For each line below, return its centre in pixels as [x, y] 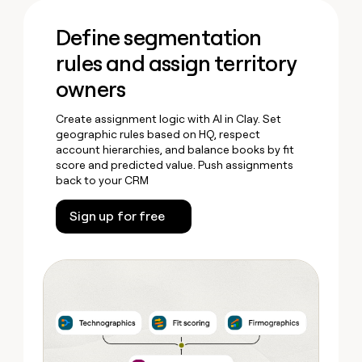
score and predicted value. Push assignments [175, 165]
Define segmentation [159, 38]
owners [91, 90]
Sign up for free [117, 217]
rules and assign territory [176, 64]
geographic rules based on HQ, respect [158, 135]
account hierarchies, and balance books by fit [175, 150]
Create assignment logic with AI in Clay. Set [169, 119]
